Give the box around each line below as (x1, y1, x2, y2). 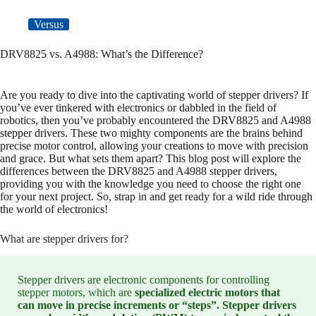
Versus (34, 18, 63, 31)
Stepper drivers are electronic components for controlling (18, 274, 269, 286)
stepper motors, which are (18, 286, 135, 299)
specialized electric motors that (135, 286, 280, 299)
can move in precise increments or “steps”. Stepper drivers (18, 299, 296, 312)
